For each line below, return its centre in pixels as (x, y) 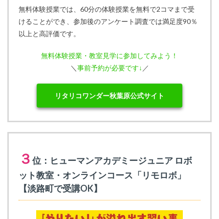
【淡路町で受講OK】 (60, 188)
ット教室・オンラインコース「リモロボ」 (102, 175)
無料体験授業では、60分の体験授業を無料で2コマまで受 (107, 9)
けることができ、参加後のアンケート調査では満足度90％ (108, 22)
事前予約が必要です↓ (109, 68)
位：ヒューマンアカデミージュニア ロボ (112, 161)
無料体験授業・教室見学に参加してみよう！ (109, 56)
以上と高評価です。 (49, 34)
